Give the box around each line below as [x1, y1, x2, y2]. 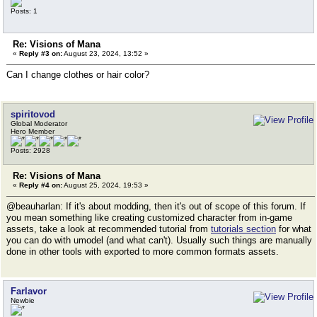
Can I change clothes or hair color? [6, 69, 149, 80]
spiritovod [11, 109, 55, 120]
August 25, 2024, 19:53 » [62, 181, 149, 189]
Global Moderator [11, 120, 67, 127]
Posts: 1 [11, 7, 38, 15]
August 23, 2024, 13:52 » [62, 50, 149, 57]
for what [276, 224, 311, 234]
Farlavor [11, 286, 47, 296]
